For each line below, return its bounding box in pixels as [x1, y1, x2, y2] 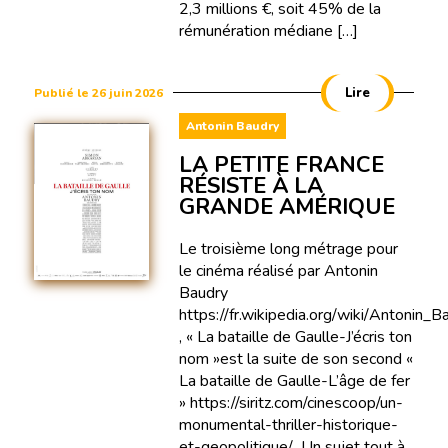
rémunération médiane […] [178, 19, 358, 42]
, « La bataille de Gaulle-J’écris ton [178, 325, 412, 348]
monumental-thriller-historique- [178, 413, 398, 436]
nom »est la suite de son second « [178, 347, 413, 370]
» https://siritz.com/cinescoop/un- [178, 391, 403, 414]
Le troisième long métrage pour [178, 237, 398, 260]
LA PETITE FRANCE [178, 149, 384, 180]
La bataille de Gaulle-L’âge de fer [178, 369, 410, 392]
